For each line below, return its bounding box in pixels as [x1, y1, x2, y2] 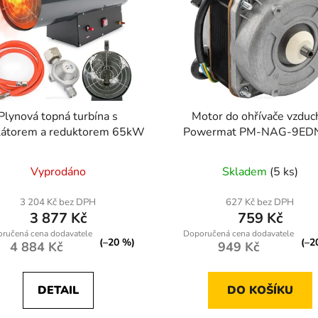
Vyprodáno [30, 164, 86, 180]
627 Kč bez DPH [226, 196, 295, 209]
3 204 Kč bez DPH [20, 196, 97, 209]
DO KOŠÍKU [226, 283, 293, 299]
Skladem [221, 164, 270, 180]
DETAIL [37, 283, 79, 299]
